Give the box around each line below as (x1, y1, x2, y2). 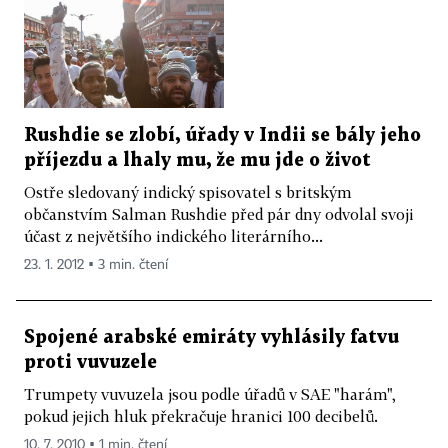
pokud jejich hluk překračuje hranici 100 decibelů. (24, 406, 378, 425)
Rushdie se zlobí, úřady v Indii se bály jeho (24, 126, 421, 144)
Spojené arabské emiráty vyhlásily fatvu (24, 328, 399, 346)
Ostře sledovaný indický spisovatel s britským (24, 182, 352, 201)
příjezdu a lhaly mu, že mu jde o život (24, 151, 371, 169)
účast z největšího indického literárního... (24, 226, 323, 245)
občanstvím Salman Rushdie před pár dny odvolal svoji (24, 204, 414, 223)
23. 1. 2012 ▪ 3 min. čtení (24, 257, 168, 272)
